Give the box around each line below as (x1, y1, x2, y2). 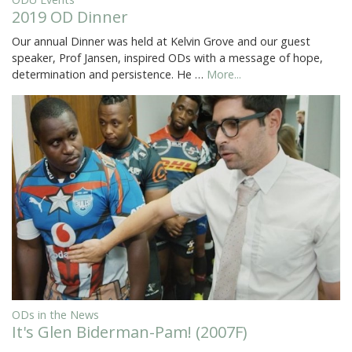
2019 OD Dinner (12, 6, 128, 28)
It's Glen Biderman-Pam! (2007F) (12, 321, 247, 343)
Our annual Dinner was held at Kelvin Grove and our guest (12, 34, 310, 49)
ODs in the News (12, 307, 99, 323)
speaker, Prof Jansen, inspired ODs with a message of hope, (12, 50, 323, 66)
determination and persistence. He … (12, 67, 207, 82)
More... (207, 67, 241, 82)
